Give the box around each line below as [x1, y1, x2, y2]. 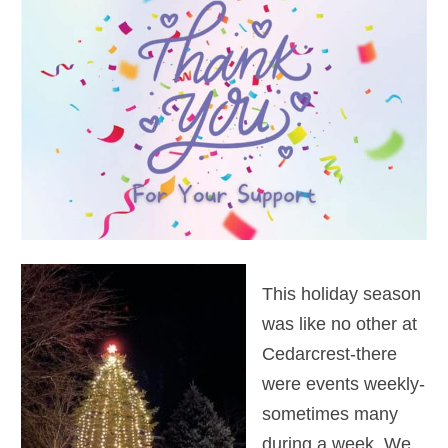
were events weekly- [262, 373, 426, 394]
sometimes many [262, 403, 399, 424]
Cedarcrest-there [262, 343, 398, 364]
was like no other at [262, 313, 418, 334]
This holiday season [262, 283, 422, 304]
